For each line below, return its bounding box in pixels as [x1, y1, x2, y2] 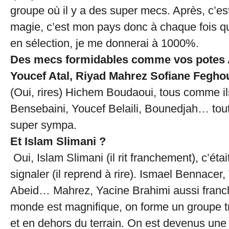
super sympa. [10, 119, 77, 131]
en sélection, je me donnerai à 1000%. [10, 37, 199, 50]
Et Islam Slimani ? [10, 135, 106, 148]
